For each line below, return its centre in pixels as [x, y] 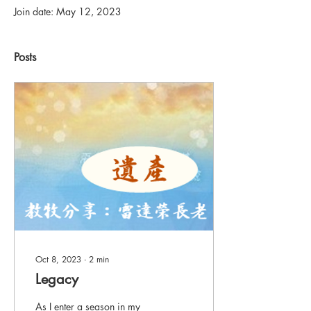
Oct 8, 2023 [58, 259]
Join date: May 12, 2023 [68, 11]
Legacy [57, 279]
